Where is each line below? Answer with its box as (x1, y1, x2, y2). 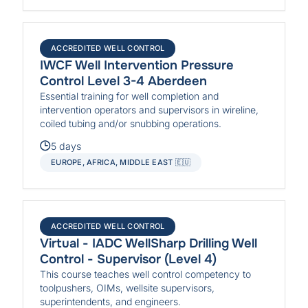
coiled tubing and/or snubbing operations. (40, 118, 222, 130)
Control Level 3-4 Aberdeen (40, 73, 208, 90)
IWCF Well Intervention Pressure (40, 57, 234, 74)
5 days (51, 140, 82, 152)
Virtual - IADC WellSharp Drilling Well (40, 234, 258, 252)
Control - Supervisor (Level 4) (40, 250, 217, 267)
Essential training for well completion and (40, 90, 219, 102)
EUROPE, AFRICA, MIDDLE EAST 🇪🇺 (51, 157, 191, 167)
